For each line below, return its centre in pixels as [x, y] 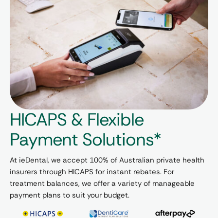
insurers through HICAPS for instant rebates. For [92, 172]
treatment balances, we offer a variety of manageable [102, 183]
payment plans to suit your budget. [70, 195]
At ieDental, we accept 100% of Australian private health [107, 160]
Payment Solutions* [85, 139]
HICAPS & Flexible [77, 119]
